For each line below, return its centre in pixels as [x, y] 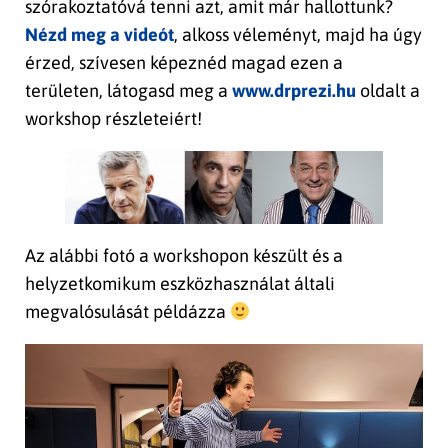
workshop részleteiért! [113, 118]
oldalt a [388, 90]
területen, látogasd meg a [128, 90]
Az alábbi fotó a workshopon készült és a [184, 256]
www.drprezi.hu [294, 90]
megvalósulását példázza [127, 312]
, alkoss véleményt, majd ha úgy [298, 34]
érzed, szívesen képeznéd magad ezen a [184, 62]
